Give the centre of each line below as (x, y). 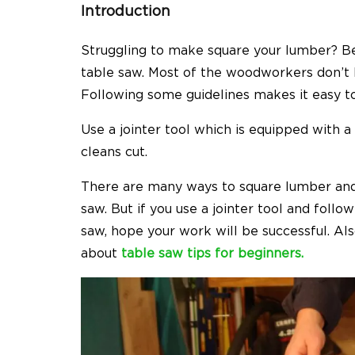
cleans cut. (116, 152)
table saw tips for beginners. (212, 253)
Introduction (126, 11)
